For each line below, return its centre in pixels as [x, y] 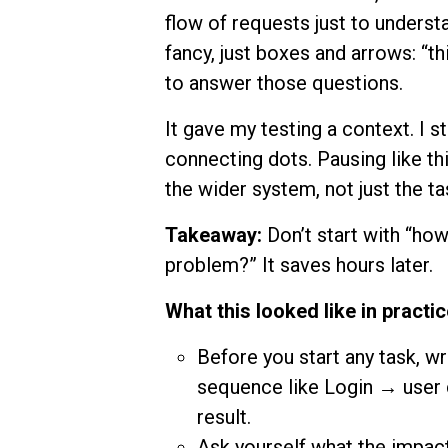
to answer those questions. [283, 83]
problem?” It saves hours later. [298, 265]
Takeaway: [215, 235]
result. [223, 417]
